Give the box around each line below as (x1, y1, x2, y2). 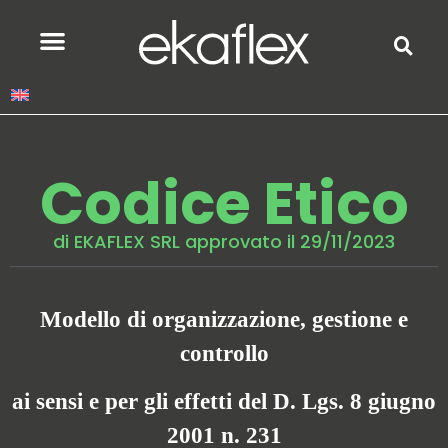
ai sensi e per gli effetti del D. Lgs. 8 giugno (12, 388, 436, 415)
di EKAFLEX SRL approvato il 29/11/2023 (53, 229, 395, 254)
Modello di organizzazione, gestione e (40, 306, 408, 332)
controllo (179, 340, 269, 366)
